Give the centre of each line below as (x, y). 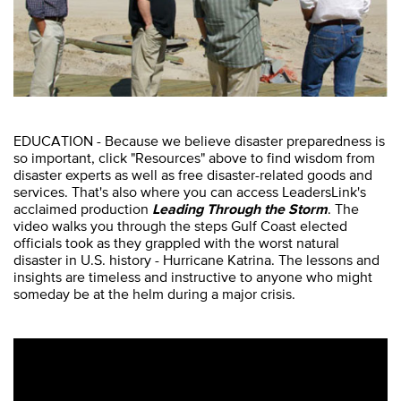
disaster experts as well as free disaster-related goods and (193, 174)
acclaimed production (83, 208)
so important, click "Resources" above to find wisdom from (194, 157)
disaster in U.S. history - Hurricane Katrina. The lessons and (196, 259)
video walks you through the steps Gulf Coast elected (180, 225)
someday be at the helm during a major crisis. (154, 293)
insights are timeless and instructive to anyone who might (193, 276)
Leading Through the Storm (240, 208)
